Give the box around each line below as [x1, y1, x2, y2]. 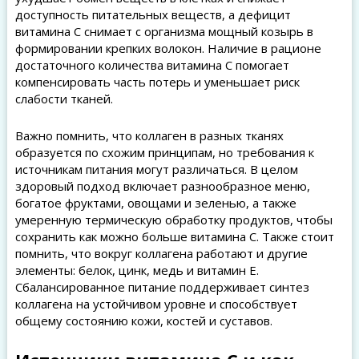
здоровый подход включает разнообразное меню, [14, 178, 310, 194]
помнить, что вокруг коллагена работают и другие [14, 245, 308, 261]
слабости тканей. [14, 91, 113, 107]
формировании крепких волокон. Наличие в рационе [14, 40, 321, 56]
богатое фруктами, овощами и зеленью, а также [14, 195, 296, 211]
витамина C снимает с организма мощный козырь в [14, 23, 313, 39]
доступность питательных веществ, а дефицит [14, 6, 291, 22]
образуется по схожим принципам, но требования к [14, 144, 314, 160]
